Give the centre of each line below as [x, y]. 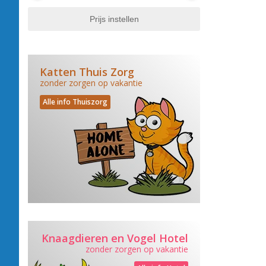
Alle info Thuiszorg [75, 102]
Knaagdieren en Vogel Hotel [115, 238]
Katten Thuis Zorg [87, 72]
